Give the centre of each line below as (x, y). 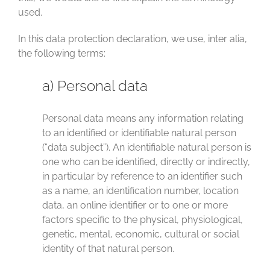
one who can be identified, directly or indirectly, (146, 162)
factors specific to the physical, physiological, (143, 220)
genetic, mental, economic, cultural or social (141, 234)
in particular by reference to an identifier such (142, 176)
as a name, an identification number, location (140, 191)
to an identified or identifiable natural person (139, 133)
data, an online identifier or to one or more (135, 205)
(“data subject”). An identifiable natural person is (147, 147)
